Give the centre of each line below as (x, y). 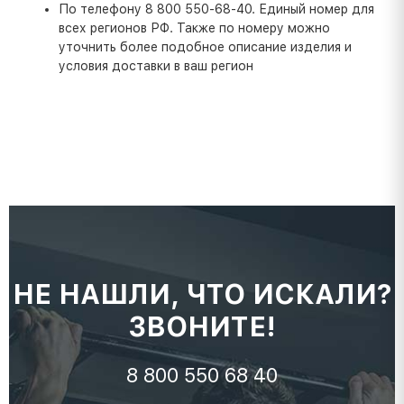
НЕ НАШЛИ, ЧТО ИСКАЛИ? (202, 294)
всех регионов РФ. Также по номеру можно (194, 28)
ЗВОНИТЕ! (202, 326)
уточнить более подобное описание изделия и (205, 47)
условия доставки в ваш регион (156, 66)
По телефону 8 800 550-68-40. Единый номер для (216, 9)
